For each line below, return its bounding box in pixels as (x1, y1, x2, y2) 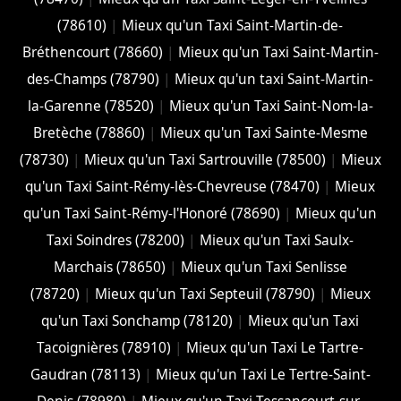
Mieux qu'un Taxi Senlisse (180, 257, 347, 277)
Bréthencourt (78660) (21, 42, 163, 62)
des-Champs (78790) (27, 69, 160, 89)
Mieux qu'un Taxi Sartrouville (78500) (83, 149, 326, 169)
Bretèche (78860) (32, 123, 145, 142)
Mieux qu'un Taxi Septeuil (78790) (94, 284, 315, 303)
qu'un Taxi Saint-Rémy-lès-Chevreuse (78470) (25, 176, 320, 196)
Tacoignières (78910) (37, 337, 172, 357)
